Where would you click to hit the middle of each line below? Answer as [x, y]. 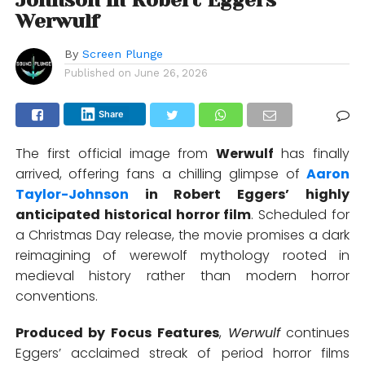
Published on [97, 73]
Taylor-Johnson [72, 194]
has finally [316, 153]
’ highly [318, 194]
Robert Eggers [230, 194]
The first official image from [116, 153]
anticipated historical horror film [133, 214]
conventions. [56, 296]
